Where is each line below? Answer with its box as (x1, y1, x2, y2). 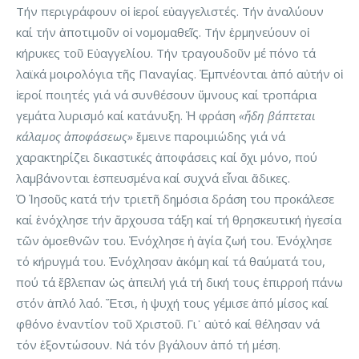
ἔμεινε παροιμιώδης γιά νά (133, 128, 285, 145)
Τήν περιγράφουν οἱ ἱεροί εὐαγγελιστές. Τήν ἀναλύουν (16, 3, 324, 20)
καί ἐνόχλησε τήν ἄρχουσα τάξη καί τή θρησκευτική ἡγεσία (16, 212, 341, 228)
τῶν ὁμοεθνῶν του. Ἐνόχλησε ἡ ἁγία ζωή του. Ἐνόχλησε (16, 232, 332, 249)
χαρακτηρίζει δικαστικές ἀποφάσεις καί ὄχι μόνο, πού (16, 149, 317, 166)
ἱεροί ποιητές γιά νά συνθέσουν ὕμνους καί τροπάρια (16, 87, 317, 103)
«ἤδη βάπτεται (239, 107, 316, 124)
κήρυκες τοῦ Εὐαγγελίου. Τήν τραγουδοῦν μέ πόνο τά (16, 45, 316, 62)
